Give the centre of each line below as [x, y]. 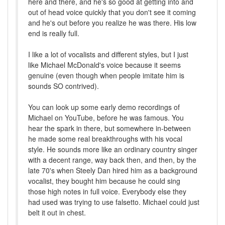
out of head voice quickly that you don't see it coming [112, 12]
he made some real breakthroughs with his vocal [105, 139]
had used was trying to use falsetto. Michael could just [114, 202]
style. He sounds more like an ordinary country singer [113, 149]
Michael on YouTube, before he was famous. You [106, 118]
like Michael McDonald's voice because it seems [104, 65]
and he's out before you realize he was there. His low [112, 23]
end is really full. [54, 33]
